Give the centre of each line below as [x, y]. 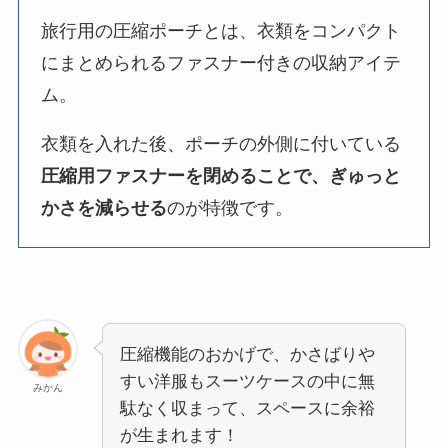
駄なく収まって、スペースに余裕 [247, 409]
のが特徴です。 [230, 208]
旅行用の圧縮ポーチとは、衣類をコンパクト [221, 30]
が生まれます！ [179, 436]
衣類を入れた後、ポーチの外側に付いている [221, 144]
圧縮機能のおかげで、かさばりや [247, 355]
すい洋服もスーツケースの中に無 [247, 382]
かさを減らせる [104, 208]
